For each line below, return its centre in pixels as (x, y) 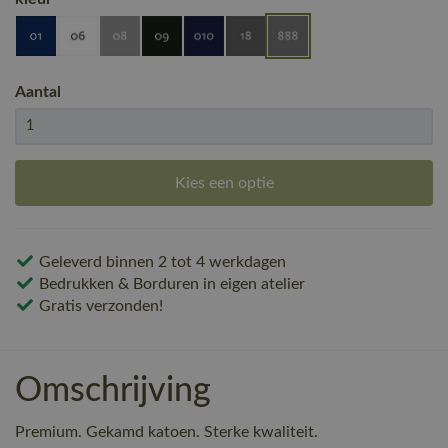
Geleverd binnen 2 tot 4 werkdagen (160, 261)
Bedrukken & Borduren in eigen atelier (170, 283)
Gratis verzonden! (99, 305)
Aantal (38, 91)
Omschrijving (113, 390)
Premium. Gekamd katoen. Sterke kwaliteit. (166, 431)
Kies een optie (224, 182)
